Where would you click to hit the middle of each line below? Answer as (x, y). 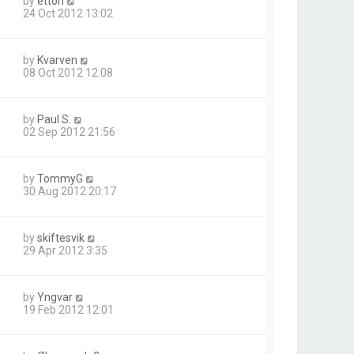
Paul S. (54, 119)
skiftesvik (61, 238)
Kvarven (57, 60)
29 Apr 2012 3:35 (65, 250)
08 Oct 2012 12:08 (68, 73)
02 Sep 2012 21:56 (69, 132)
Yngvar (55, 297)
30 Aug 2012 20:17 (70, 191)
